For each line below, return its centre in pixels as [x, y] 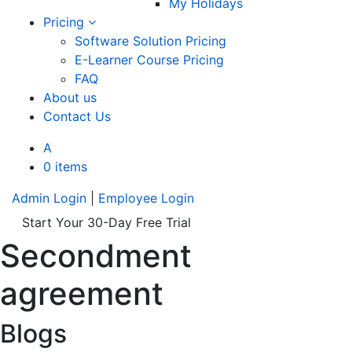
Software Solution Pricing [150, 40]
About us [70, 97]
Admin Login [49, 198]
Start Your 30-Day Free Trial [106, 222]
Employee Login [146, 198]
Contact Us [77, 116]
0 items [65, 166]
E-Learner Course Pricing [149, 59]
